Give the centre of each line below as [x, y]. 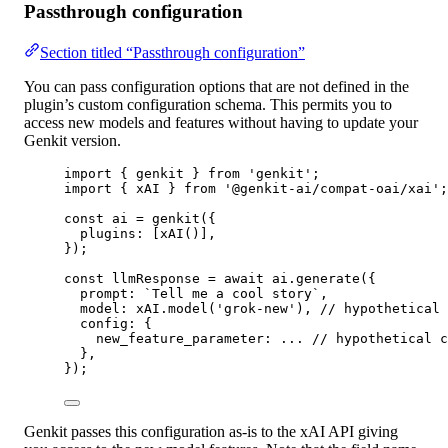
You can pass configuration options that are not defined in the [216, 86]
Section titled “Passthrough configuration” [172, 52]
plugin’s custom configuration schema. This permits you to [208, 104]
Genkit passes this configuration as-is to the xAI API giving [211, 431]
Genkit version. [72, 140]
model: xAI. [124, 308]
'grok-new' [256, 308]
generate [328, 278]
